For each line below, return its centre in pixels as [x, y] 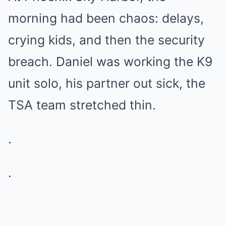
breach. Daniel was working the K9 [110, 62]
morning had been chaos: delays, [106, 18]
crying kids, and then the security [106, 40]
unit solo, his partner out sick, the [107, 83]
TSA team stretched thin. [82, 105]
